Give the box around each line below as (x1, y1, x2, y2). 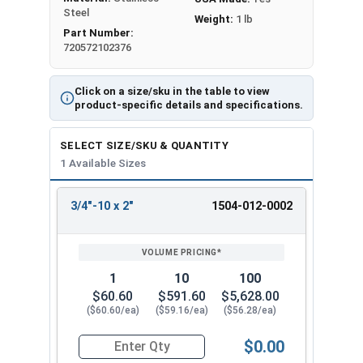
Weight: (194, 12, 236, 25)
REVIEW (156, 206, 204, 220)
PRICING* (150, 238, 210, 252)
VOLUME (153, 222, 207, 236)
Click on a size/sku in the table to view (75, 84, 270, 97)
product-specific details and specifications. (75, 98, 303, 111)
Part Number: (63, 26, 134, 39)
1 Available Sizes (60, 156, 146, 169)
